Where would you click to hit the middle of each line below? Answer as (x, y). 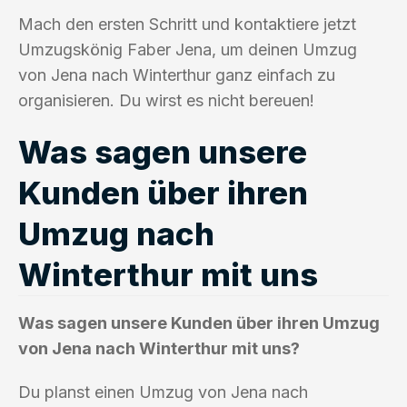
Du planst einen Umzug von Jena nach (163, 392)
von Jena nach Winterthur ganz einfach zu (177, 74)
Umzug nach (116, 233)
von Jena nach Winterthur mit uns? (159, 348)
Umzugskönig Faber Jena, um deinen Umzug (188, 49)
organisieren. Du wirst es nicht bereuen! (166, 100)
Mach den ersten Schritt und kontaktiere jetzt (187, 24)
